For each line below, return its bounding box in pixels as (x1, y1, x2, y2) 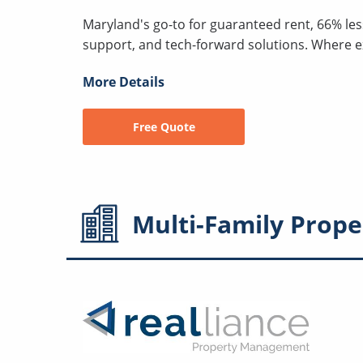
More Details (83, 73, 164, 92)
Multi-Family (132, 207, 284, 241)
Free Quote (132, 119, 195, 135)
